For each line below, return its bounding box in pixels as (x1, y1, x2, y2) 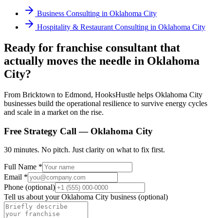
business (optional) (109, 193, 168, 201)
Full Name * (4, 163, 42, 171)
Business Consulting (37, 9, 100, 18)
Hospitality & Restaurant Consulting (37, 23, 148, 32)
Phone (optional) (4, 183, 55, 192)
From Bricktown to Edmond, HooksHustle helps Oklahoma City (4, 90, 202, 99)
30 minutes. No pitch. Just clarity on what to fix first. (4, 145, 165, 154)
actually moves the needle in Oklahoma (4, 54, 200, 67)
